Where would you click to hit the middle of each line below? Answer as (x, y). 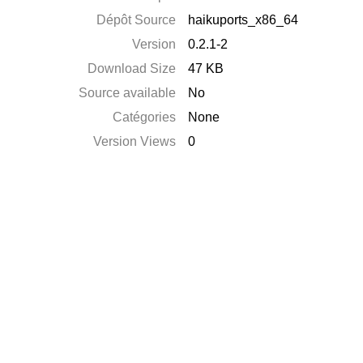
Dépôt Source (137, 20)
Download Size (132, 68)
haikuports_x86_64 (243, 20)
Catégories (145, 117)
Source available (128, 93)
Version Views (135, 141)
